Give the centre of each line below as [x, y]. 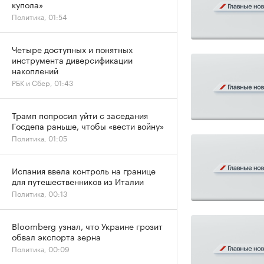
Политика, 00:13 [39, 193]
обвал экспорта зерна [56, 236]
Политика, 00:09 [41, 248]
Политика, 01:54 [39, 16]
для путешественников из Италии [78, 181]
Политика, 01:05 [39, 138]
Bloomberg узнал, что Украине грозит [87, 226]
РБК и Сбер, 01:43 [42, 82]
